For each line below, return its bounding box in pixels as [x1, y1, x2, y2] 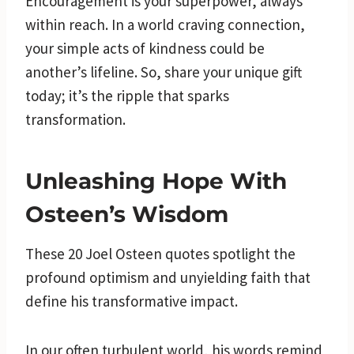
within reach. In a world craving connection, [25, 14, 305, 34]
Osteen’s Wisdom [25, 200, 228, 228]
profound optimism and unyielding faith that [25, 267, 311, 287]
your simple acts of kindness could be [25, 38, 265, 58]
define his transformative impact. [25, 291, 238, 311]
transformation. [25, 109, 126, 129]
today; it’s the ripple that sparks [25, 85, 229, 105]
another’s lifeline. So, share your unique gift [25, 62, 302, 81]
